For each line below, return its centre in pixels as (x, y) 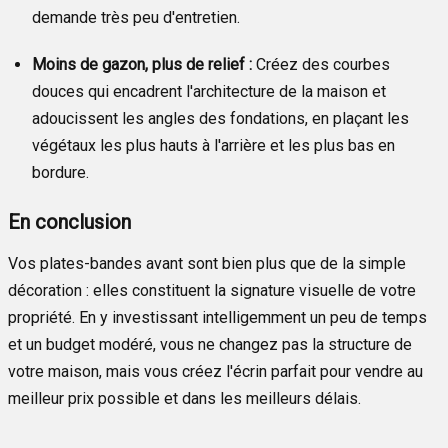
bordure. (60, 172)
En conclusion (69, 221)
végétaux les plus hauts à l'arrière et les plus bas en (213, 145)
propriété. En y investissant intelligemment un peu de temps (217, 317)
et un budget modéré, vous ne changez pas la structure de (210, 344)
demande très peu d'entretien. (136, 17)
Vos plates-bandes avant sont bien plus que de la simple (207, 263)
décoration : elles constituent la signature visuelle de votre (212, 290)
